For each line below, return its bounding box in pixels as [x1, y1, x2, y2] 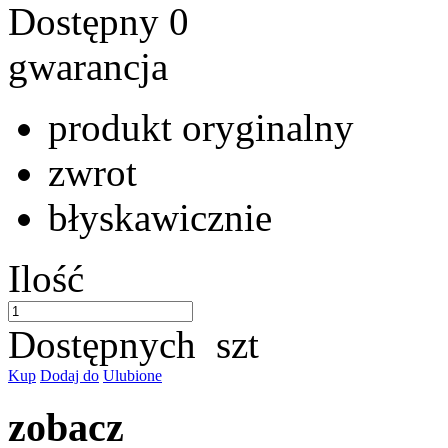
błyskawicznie [48, 196, 272, 239]
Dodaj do [40, 367, 99, 384]
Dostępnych [8, 323, 206, 366]
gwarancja [8, 45, 168, 88]
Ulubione [103, 367, 162, 384]
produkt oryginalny [48, 106, 354, 149]
